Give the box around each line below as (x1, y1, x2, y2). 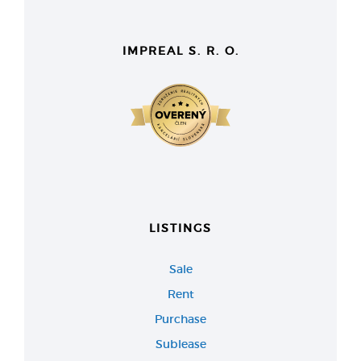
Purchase (155, 311, 206, 326)
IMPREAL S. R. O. (122, 43, 239, 58)
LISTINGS (149, 220, 212, 235)
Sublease (155, 336, 206, 351)
